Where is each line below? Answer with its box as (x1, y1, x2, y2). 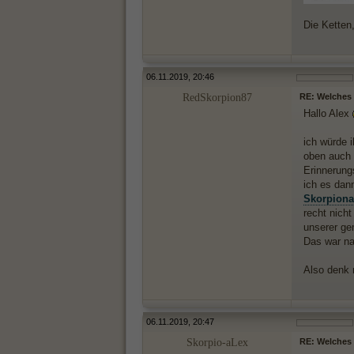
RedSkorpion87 (183, 92, 252, 104)
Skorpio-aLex (186, 337, 248, 348)
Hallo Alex (303, 107, 352, 119)
